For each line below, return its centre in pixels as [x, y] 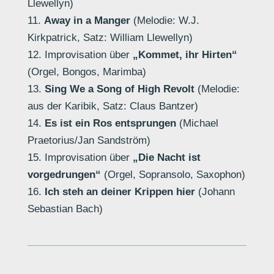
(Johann [215, 192]
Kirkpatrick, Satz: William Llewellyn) [110, 38]
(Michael [197, 124]
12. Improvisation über [80, 55]
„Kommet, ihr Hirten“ [185, 55]
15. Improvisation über [78, 158]
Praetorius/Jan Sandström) [89, 141]
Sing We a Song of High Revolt [119, 89]
